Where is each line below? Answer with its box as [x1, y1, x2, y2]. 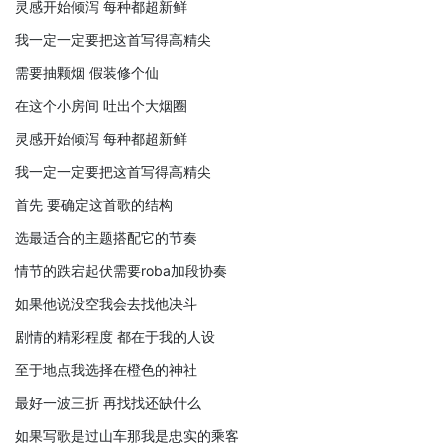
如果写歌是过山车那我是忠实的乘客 [15, 426, 239, 444]
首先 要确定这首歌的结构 [15, 195, 173, 213]
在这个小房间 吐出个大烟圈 [15, 96, 187, 114]
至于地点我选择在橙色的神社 [15, 360, 197, 378]
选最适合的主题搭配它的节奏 [15, 228, 197, 246]
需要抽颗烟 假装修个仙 [15, 63, 159, 81]
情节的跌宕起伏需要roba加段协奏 [15, 261, 227, 279]
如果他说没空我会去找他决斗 [15, 294, 197, 312]
